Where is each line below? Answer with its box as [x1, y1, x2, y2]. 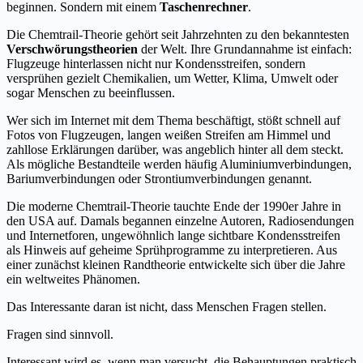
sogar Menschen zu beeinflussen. [6, 85, 175, 100]
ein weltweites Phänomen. [6, 271, 140, 286]
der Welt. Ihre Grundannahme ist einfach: [138, 41, 352, 56]
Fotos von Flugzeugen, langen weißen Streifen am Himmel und [6, 127, 331, 142]
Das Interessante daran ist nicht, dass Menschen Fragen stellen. [6, 299, 327, 314]
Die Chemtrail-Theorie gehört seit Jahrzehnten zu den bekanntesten [6, 27, 349, 41]
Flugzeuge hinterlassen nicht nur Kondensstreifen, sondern [6, 56, 305, 70]
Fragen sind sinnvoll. [6, 327, 113, 341]
